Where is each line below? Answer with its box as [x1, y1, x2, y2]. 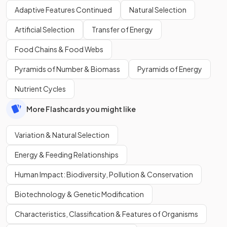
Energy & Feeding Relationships [15, 150, 119, 159]
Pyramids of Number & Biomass [15, 64, 120, 73]
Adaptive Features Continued [15, 5, 112, 14]
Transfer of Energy [92, 25, 153, 34]
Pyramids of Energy [137, 64, 202, 73]
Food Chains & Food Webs [15, 45, 103, 54]
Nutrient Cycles [15, 84, 66, 93]
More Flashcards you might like [26, 104, 136, 113]
